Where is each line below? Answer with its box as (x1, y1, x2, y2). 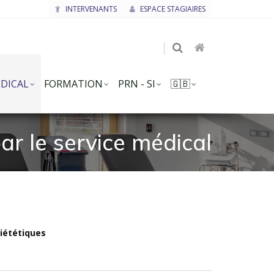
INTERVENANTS (64, 4, 117, 14)
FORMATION (44, 77, 103, 91)
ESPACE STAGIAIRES (138, 4, 206, 14)
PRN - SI (118, 77, 155, 91)
